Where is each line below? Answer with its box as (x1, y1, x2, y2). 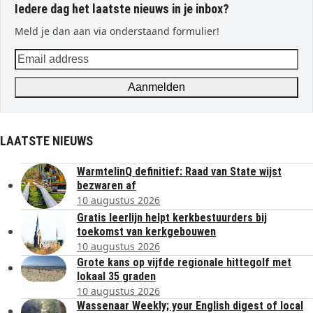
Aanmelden (128, 81, 185, 93)
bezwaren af (77, 179, 136, 192)
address (14, 66, 57, 81)
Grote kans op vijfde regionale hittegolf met (77, 256, 291, 269)
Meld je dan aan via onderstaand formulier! (15, 24, 219, 38)
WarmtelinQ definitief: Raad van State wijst (77, 165, 282, 178)
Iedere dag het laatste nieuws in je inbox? (15, 1, 229, 16)
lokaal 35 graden (77, 270, 156, 283)
